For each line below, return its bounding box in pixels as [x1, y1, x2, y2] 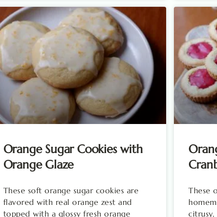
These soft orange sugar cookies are [3, 185, 139, 195]
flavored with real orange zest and [3, 197, 132, 207]
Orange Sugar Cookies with [3, 141, 143, 156]
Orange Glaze [3, 157, 74, 172]
